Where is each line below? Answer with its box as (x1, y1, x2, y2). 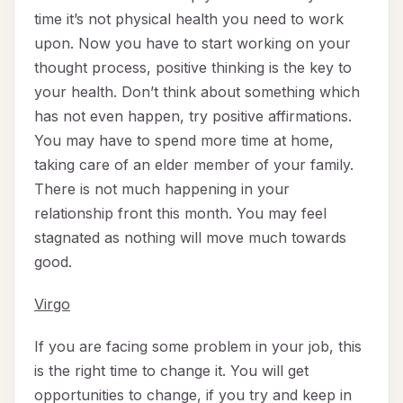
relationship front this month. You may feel (34, 204, 327, 223)
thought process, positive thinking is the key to (34, 58, 352, 77)
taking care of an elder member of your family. (34, 156, 354, 175)
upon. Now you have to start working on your (34, 34, 351, 53)
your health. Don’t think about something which (34, 83, 360, 102)
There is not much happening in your (34, 180, 290, 199)
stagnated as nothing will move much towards (34, 228, 346, 247)
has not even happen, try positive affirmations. (34, 107, 352, 126)
